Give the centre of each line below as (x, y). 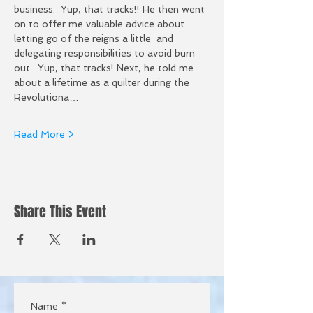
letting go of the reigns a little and (95, 38)
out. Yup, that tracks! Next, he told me (105, 67)
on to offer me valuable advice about (101, 23)
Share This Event (60, 211)
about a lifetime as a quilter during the (103, 82)
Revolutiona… (46, 97)
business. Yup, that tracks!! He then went (111, 9)
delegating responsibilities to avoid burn (106, 53)
